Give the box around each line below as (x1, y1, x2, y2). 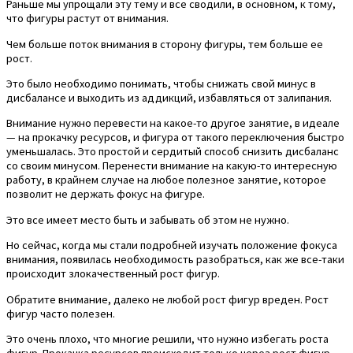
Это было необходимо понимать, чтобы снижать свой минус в (6, 76, 316, 91)
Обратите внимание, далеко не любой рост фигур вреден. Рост (6, 292, 329, 307)
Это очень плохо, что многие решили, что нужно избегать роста (6, 331, 329, 346)
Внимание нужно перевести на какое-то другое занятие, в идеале (6, 116, 340, 131)
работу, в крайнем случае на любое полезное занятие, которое (6, 173, 326, 188)
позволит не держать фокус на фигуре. (6, 187, 205, 202)
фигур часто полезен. (6, 306, 115, 321)
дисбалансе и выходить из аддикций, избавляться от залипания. (6, 90, 332, 105)
